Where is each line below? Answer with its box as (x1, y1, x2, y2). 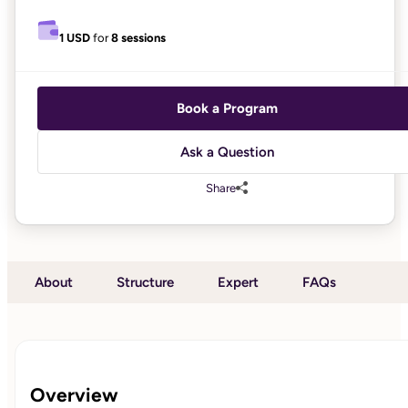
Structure (117, 273, 174, 291)
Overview (30, 382, 118, 406)
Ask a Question (179, 143, 274, 160)
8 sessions (111, 30, 166, 45)
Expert (218, 273, 259, 291)
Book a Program (176, 99, 278, 117)
